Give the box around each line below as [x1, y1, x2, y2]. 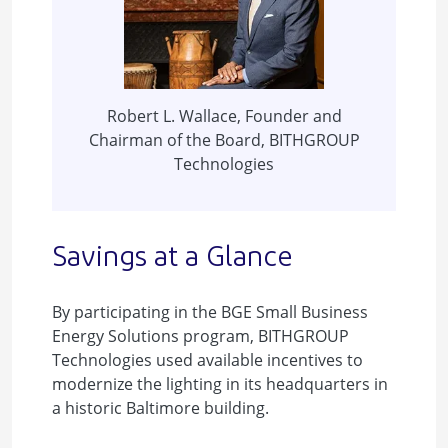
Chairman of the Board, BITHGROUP [88, 129, 360, 152]
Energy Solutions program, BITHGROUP [52, 325, 349, 347]
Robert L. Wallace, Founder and [106, 105, 342, 128]
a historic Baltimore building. [52, 397, 269, 419]
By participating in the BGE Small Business [52, 301, 368, 323]
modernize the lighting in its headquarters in [52, 373, 388, 395]
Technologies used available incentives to [52, 349, 363, 371]
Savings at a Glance [52, 245, 293, 273]
